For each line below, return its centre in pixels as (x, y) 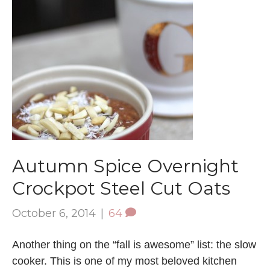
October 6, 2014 (54, 213)
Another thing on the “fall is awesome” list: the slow (134, 244)
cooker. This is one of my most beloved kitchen (124, 261)
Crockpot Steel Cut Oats (121, 188)
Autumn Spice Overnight (125, 166)
